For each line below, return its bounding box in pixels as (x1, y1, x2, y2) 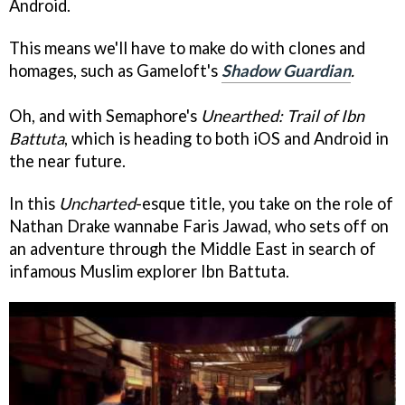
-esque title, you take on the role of (136, 193, 393, 213)
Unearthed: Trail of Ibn (201, 105, 364, 126)
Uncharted (59, 193, 136, 213)
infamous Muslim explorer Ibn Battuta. (9, 260, 289, 281)
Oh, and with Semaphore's (9, 105, 201, 126)
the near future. (9, 150, 126, 171)
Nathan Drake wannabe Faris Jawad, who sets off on (9, 215, 389, 236)
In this (9, 193, 59, 213)
